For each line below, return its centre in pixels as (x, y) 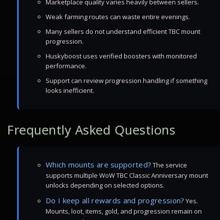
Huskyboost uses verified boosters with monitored (121, 56)
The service (169, 165)
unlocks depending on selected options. (105, 185)
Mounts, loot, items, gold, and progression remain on (124, 211)
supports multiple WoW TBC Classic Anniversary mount (127, 175)
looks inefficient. (70, 90)
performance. (66, 66)
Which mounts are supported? (99, 165)
